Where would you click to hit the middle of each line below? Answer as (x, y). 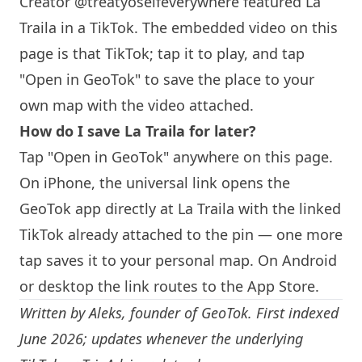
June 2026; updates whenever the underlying (161, 339)
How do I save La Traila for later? (138, 131)
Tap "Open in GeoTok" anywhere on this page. (176, 157)
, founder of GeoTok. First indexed (230, 313)
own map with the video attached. (137, 105)
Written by (54, 313)
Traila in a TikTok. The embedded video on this (179, 27)
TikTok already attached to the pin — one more (181, 234)
